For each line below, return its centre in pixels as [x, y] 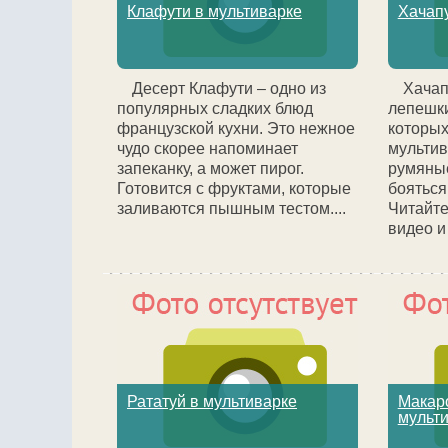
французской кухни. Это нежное [236, 128]
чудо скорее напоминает [207, 148]
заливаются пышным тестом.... [231, 208]
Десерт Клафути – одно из [229, 88]
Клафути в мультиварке [214, 11]
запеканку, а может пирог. [210, 168]
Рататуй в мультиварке [212, 401]
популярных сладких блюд [215, 108]
